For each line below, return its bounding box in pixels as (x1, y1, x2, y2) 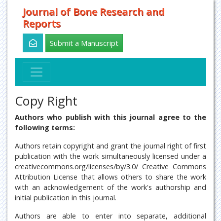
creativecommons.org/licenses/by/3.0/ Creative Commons (15, 162, 206, 171)
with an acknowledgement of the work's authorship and (15, 183, 206, 192)
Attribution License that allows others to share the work (15, 172, 206, 182)
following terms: (15, 123, 75, 132)
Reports (23, 17, 61, 30)
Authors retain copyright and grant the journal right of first (15, 141, 206, 150)
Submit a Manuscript (50, 38, 118, 48)
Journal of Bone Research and (23, 5, 165, 18)
